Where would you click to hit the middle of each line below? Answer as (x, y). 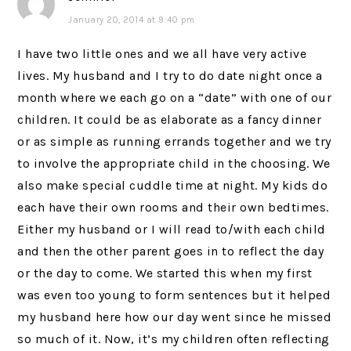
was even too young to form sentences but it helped (174, 295)
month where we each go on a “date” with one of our (175, 98)
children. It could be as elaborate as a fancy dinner (170, 119)
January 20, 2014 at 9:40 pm (132, 20)
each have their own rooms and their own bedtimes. (173, 207)
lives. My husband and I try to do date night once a (170, 76)
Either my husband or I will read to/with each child (172, 229)
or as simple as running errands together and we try (174, 141)
